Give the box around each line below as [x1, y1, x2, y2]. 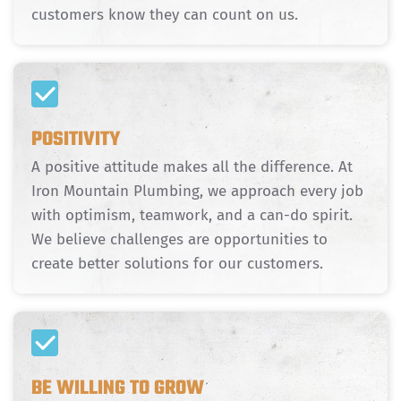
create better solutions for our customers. [31, 253, 323, 273]
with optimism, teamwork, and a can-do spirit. [31, 205, 353, 225]
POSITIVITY [31, 124, 120, 155]
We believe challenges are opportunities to [31, 229, 328, 249]
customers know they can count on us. [31, 4, 298, 24]
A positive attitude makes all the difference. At [31, 157, 353, 176]
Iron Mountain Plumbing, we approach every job [31, 181, 363, 200]
